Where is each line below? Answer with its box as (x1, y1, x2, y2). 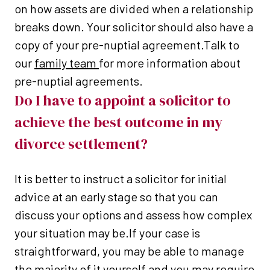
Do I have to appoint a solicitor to (14, 90, 231, 111)
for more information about (99, 55, 240, 71)
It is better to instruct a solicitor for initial (14, 171, 227, 186)
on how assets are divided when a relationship (14, 1, 253, 16)
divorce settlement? (14, 134, 148, 154)
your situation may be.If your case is (14, 225, 200, 240)
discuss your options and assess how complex (14, 207, 253, 222)
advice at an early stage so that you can (14, 189, 218, 204)
